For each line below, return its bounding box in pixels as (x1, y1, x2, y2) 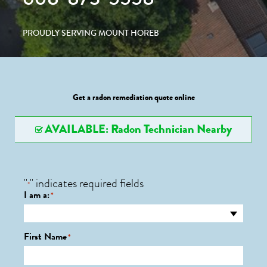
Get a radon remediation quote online (72, 91, 195, 104)
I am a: (24, 188, 49, 202)
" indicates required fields (30, 175, 144, 192)
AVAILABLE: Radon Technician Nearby (44, 120, 232, 138)
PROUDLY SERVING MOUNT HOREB (23, 27, 159, 39)
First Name (24, 229, 67, 244)
